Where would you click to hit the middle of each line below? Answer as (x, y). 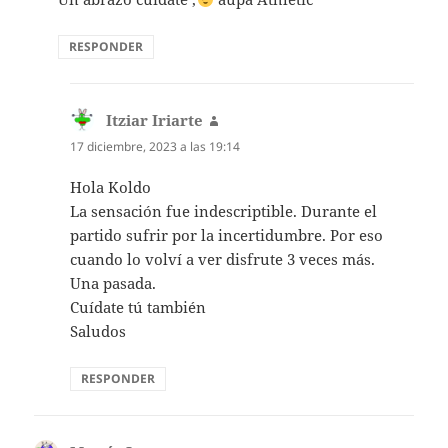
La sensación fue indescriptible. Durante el (224, 211)
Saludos (98, 331)
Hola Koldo (111, 187)
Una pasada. (113, 283)
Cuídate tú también (138, 307)
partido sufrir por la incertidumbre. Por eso (227, 235)
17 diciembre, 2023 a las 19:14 (155, 147)
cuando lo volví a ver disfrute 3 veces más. (223, 259)
